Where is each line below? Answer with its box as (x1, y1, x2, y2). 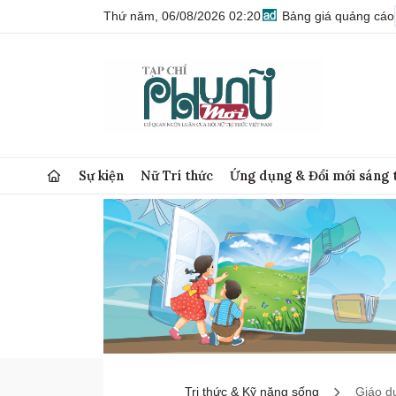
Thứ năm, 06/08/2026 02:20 (103, 9, 261, 23)
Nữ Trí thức (141, 167, 214, 184)
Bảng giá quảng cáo (278, 9, 394, 23)
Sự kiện (79, 167, 125, 184)
